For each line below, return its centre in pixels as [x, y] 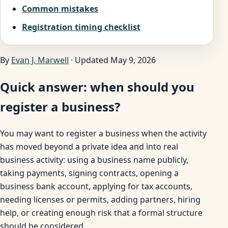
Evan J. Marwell [40, 60]
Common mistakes [60, 9]
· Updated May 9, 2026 [112, 60]
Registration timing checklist [81, 27]
